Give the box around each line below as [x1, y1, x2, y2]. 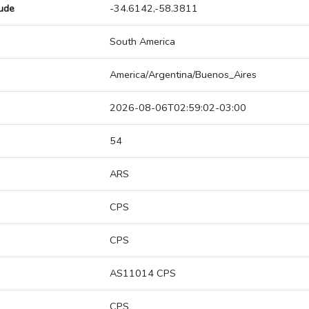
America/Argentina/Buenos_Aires [110, 68, 257, 82]
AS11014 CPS [110, 266, 176, 281]
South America [110, 34, 175, 49]
